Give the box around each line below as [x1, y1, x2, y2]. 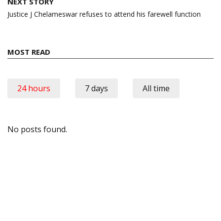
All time [143, 82, 170, 94]
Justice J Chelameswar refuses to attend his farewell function [7, 9, 201, 19]
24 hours [17, 82, 50, 94]
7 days [85, 82, 108, 94]
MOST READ [7, 46, 50, 57]
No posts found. [7, 123, 67, 135]
